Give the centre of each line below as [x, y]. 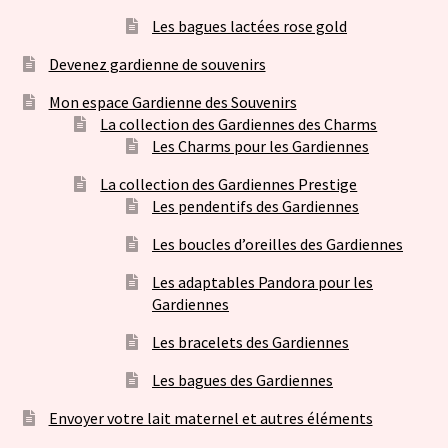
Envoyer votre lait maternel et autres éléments [210, 418]
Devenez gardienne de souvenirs [157, 64]
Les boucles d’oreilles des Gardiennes [278, 244]
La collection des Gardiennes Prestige [229, 184]
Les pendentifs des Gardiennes [256, 206]
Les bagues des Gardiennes [243, 380]
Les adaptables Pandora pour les [263, 282]
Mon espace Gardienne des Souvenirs [172, 102]
